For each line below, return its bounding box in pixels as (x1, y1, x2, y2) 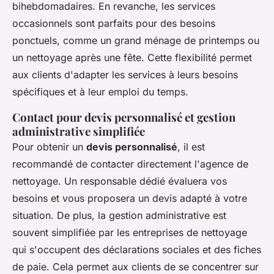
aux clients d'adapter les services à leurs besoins (12, 68, 238, 81)
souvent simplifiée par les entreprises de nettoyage (12, 226, 247, 239)
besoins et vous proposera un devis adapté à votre (12, 191, 247, 204)
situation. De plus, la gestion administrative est (12, 209, 226, 221)
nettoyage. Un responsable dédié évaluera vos (12, 174, 227, 187)
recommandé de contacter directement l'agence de (12, 157, 248, 170)
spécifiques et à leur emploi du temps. (12, 85, 188, 98)
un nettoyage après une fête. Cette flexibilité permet (12, 51, 252, 64)
